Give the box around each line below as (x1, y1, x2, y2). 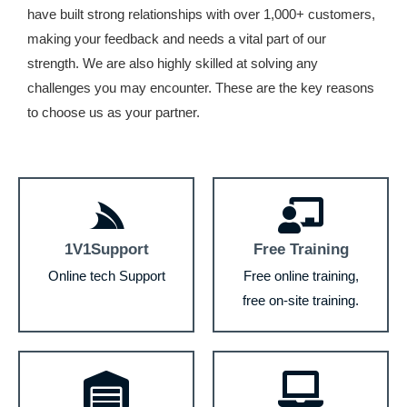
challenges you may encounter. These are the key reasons (27, 80, 374, 95)
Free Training (253, 241, 349, 258)
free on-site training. (243, 293, 359, 308)
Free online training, (243, 268, 359, 283)
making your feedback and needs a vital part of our (27, 31, 326, 46)
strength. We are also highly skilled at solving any (27, 55, 318, 71)
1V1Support (64, 241, 149, 258)
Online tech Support (47, 268, 165, 283)
